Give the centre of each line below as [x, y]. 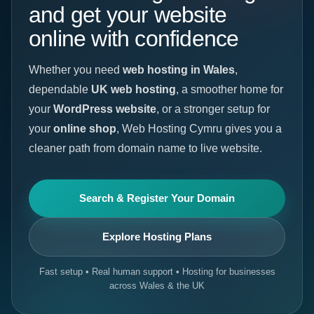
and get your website [128, 15]
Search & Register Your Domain [157, 198]
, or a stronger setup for [213, 109]
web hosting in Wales [179, 70]
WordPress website [105, 109]
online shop [85, 129]
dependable [60, 89]
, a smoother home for [230, 89]
